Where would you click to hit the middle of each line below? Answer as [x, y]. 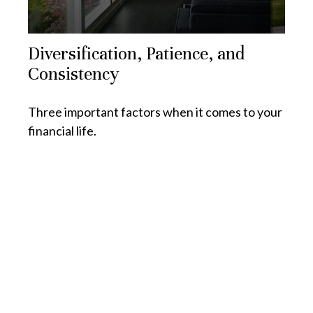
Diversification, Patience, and [136, 54]
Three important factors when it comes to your [155, 112]
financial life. [62, 131]
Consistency [74, 74]
